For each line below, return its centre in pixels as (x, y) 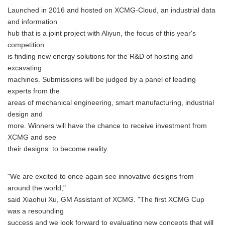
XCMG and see (32, 137)
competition (26, 45)
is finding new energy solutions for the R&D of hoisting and (100, 57)
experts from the (34, 91)
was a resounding (36, 211)
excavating (25, 68)
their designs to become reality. (58, 149)
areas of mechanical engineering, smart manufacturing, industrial (111, 103)
